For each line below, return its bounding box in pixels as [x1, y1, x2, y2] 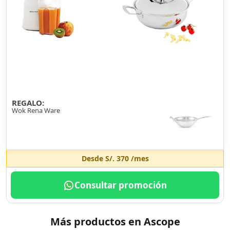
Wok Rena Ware [12, 106, 60, 115]
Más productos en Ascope [50, 215, 180, 228]
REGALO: [12, 98, 44, 108]
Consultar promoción [74, 179, 167, 191]
